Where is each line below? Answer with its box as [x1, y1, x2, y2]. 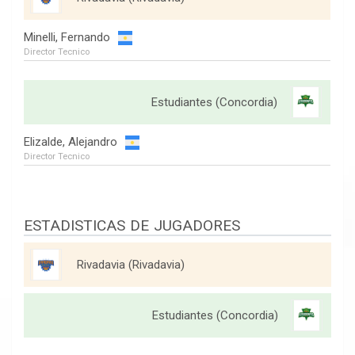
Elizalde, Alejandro [24, 135, 117, 150]
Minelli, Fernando [24, 30, 110, 45]
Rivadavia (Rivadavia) [77, 257, 185, 272]
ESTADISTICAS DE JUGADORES [24, 216, 240, 235]
